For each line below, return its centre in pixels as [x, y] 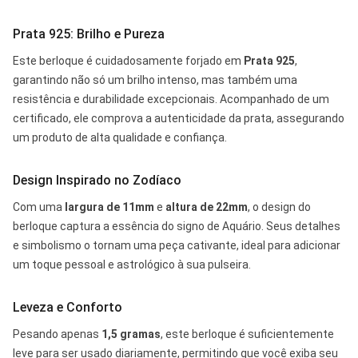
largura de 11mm [109, 207]
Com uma [39, 207]
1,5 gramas [131, 334]
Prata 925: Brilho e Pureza [89, 34]
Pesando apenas [57, 334]
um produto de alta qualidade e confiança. [120, 137]
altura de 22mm [207, 207]
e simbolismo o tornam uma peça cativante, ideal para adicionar [177, 245]
